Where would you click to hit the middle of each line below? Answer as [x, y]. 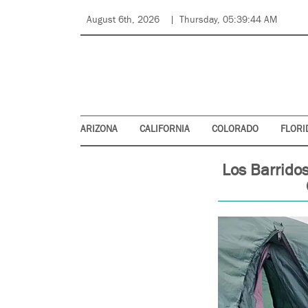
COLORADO [235, 130]
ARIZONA [99, 130]
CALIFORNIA [165, 130]
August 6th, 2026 [123, 20]
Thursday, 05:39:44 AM [228, 20]
